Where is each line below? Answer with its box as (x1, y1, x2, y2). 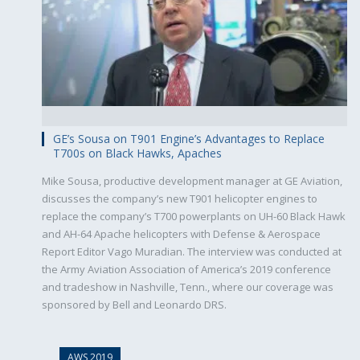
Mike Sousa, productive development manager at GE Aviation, (42, 173, 342, 188)
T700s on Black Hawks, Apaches (53, 145, 222, 161)
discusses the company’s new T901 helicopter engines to (42, 190, 317, 206)
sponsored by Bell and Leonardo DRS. (42, 297, 227, 312)
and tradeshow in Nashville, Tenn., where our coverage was (42, 279, 333, 294)
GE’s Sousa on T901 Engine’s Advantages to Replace (53, 130, 325, 146)
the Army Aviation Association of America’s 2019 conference (42, 261, 331, 276)
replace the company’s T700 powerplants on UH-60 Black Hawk (42, 208, 346, 223)
